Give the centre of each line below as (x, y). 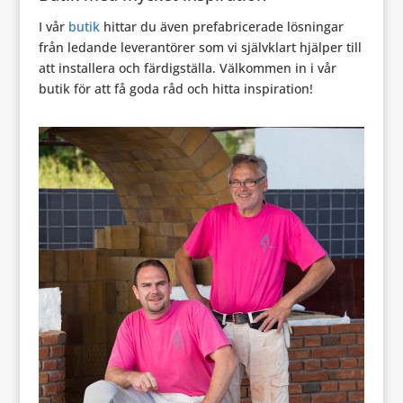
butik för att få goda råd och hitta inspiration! (175, 89)
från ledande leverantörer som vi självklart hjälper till (200, 47)
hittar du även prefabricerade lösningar (221, 27)
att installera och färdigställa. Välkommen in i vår (187, 68)
